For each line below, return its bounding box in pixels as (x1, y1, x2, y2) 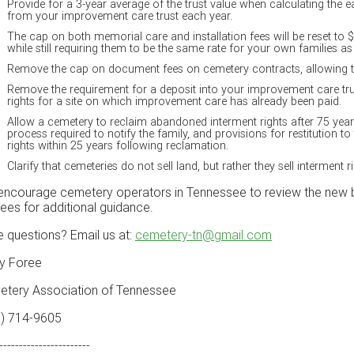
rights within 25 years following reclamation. (7, 138, 228, 153)
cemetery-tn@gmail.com (135, 227, 272, 243)
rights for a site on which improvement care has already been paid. (7, 94, 348, 108)
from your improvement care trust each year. (7, 9, 232, 23)
